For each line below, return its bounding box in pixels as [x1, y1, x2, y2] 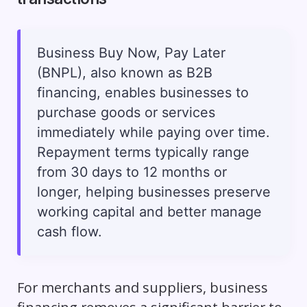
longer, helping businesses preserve [36, 183, 271, 200]
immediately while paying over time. [36, 123, 269, 140]
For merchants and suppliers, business [16, 278, 268, 297]
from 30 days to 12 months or [36, 163, 227, 180]
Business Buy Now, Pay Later [36, 44, 225, 61]
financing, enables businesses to [36, 84, 249, 101]
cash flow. [36, 223, 101, 240]
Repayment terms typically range [36, 143, 249, 160]
